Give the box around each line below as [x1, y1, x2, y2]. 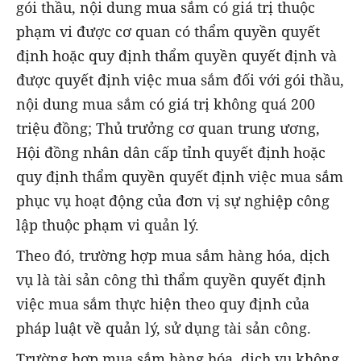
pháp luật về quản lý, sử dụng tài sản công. [16, 317, 315, 338]
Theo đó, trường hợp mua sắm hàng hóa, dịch [16, 245, 330, 265]
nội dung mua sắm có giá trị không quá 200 [16, 93, 315, 114]
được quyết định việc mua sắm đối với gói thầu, [16, 69, 344, 89]
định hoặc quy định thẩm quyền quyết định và [16, 45, 337, 65]
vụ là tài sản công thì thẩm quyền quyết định [16, 269, 326, 289]
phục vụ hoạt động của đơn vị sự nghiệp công [16, 190, 330, 210]
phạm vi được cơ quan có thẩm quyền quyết [16, 21, 320, 41]
